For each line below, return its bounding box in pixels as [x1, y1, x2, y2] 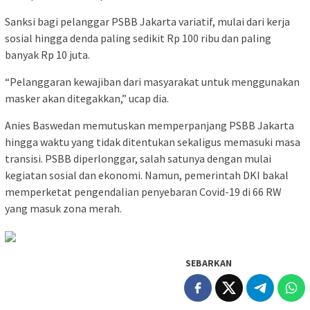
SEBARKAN [185, 256, 232, 269]
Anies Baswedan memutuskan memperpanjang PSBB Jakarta [5, 118, 294, 132]
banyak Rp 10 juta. [5, 47, 90, 62]
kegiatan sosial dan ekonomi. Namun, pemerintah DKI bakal [5, 167, 289, 182]
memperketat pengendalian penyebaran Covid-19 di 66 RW [5, 184, 282, 199]
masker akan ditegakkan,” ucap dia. [5, 91, 169, 105]
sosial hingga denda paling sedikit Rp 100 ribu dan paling [5, 30, 271, 45]
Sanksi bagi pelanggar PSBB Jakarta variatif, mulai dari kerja [5, 14, 290, 28]
